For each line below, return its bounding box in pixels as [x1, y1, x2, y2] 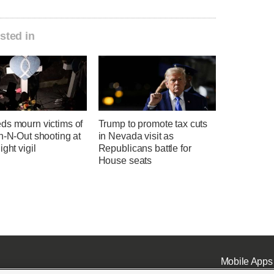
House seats [98, 155, 152, 166]
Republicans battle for [98, 143, 191, 154]
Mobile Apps [220, 256, 273, 267]
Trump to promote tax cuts [98, 119, 208, 130]
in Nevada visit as [98, 131, 174, 142]
